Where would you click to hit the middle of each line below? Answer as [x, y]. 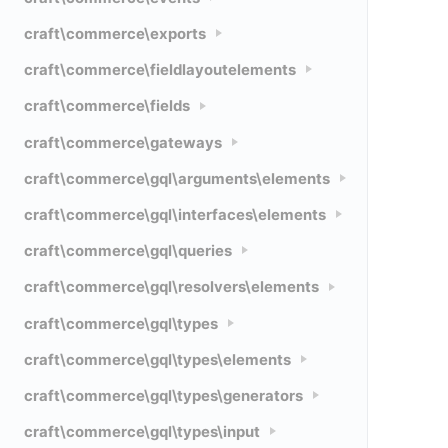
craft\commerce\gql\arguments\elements [177, 178]
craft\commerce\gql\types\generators [163, 395]
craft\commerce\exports [115, 34]
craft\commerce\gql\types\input [142, 432]
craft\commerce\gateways [123, 142]
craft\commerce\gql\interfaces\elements [175, 214]
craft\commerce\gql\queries [128, 251]
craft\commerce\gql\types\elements [157, 359]
